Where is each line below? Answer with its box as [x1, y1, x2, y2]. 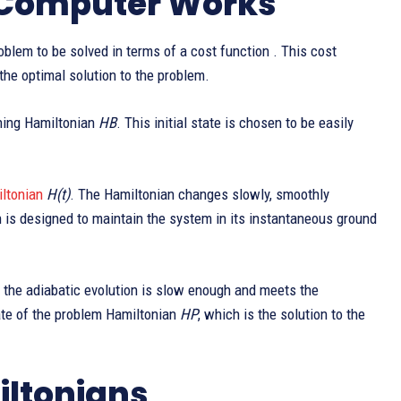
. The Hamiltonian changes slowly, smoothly [70, 185, 329, 203]
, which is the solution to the [198, 305, 365, 323]
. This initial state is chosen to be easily [116, 114, 354, 132]
